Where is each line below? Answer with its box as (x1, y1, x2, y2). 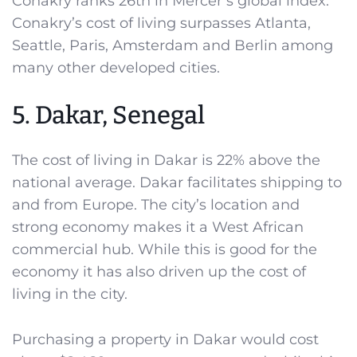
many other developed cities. (12, 59, 220, 77)
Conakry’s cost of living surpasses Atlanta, (12, 14, 311, 33)
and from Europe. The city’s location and (12, 195, 300, 214)
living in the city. (12, 284, 127, 303)
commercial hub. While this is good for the (12, 240, 317, 258)
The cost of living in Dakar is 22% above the (12, 151, 320, 169)
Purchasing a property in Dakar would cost (12, 330, 319, 348)
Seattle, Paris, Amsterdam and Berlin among (12, 37, 333, 55)
